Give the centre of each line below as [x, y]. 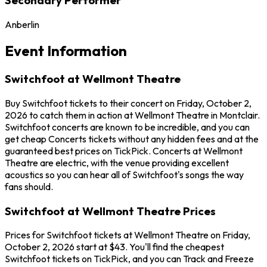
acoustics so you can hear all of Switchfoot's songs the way [124, 175]
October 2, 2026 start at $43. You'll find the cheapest [114, 247]
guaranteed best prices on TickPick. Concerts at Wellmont [124, 151]
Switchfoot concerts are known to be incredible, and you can [127, 127]
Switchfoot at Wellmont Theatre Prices [110, 211]
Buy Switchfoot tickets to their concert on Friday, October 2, [128, 103]
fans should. [29, 187]
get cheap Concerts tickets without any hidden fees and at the [132, 139]
